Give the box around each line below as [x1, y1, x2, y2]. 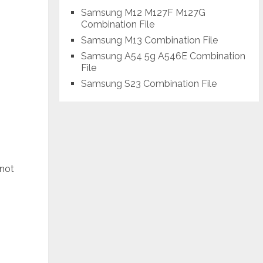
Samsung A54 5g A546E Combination [81, 50, 246, 62]
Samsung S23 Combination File [81, 78, 217, 89]
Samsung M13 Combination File [81, 35, 218, 46]
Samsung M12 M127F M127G [81, 7, 206, 18]
